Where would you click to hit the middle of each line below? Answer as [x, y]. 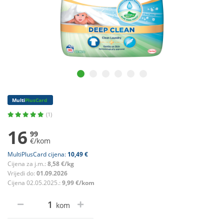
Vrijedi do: [22, 173]
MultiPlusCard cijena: [37, 154]
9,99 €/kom [78, 183]
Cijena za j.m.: [27, 164]
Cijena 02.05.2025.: [35, 183]
